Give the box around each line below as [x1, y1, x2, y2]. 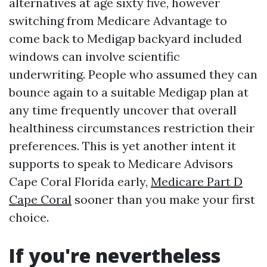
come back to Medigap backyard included [9, 31, 242, 46]
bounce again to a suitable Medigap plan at [9, 85, 249, 100]
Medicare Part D [151, 174, 243, 189]
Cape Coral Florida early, [9, 174, 151, 189]
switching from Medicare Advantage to [9, 13, 227, 28]
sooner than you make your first [72, 192, 255, 207]
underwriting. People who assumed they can [9, 67, 257, 82]
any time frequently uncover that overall [9, 103, 237, 117]
